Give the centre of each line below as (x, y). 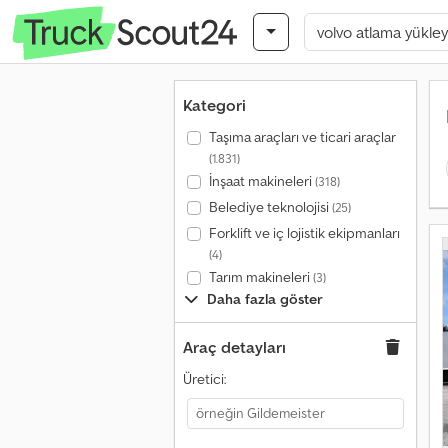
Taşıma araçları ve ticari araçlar (302, 137)
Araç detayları (234, 347)
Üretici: (204, 379)
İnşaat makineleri (261, 181)
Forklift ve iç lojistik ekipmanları (304, 233)
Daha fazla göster (265, 299)
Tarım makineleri (260, 277)
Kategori (214, 105)
